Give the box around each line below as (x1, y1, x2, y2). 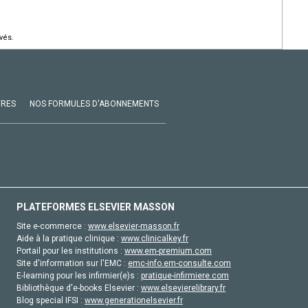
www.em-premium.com (124, 245, 212, 256)
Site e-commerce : (16, 221, 88, 231)
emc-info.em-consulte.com (128, 258, 231, 268)
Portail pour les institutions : (16, 245, 124, 256)
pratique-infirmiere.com (141, 270, 229, 280)
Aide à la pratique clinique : (16, 233, 121, 243)
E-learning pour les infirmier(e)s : (16, 270, 141, 280)
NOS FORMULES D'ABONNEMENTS (30, 98, 159, 109)
